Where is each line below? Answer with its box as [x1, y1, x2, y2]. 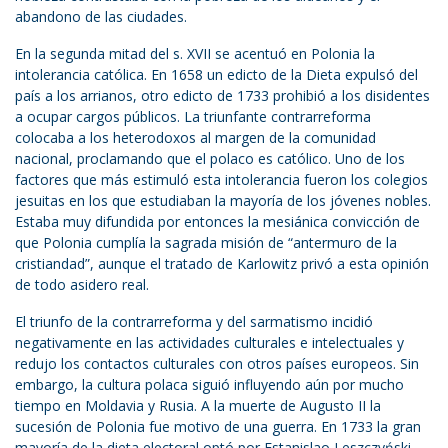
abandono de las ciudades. [15, 7, 187, 27]
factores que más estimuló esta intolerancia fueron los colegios [15, 170, 428, 190]
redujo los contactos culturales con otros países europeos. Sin [15, 354, 419, 374]
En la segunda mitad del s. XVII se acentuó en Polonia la [15, 44, 375, 64]
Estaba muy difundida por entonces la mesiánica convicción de [15, 212, 420, 232]
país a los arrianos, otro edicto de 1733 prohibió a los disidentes [15, 86, 430, 106]
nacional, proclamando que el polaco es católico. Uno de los [15, 149, 405, 169]
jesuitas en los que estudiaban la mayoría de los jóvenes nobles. [15, 191, 431, 211]
